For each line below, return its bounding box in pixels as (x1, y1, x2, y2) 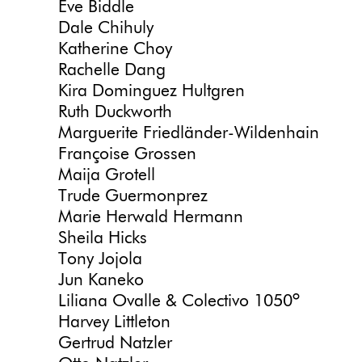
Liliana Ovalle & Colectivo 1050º (58, 293, 300, 311)
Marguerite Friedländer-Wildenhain (58, 125, 319, 143)
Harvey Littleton (58, 314, 170, 332)
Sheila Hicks (58, 230, 147, 248)
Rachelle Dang (58, 62, 166, 80)
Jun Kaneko (58, 272, 144, 290)
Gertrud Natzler (58, 335, 172, 353)
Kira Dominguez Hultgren (58, 83, 245, 101)
